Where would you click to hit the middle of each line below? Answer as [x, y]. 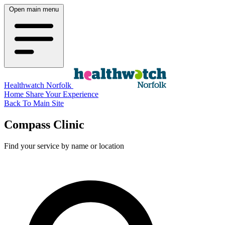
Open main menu [34, 9]
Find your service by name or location [64, 146]
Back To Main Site [34, 103]
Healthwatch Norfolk [39, 85]
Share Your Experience [62, 94]
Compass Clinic [44, 124]
